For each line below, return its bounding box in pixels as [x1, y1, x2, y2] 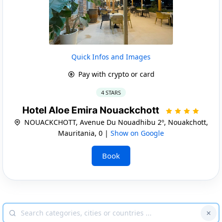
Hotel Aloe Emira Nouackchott [22, 104, 161, 116]
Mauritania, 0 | [58, 128, 111, 138]
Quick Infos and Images [71, 52, 151, 61]
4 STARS [101, 88, 121, 96]
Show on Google [111, 128, 164, 138]
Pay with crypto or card [76, 69, 155, 79]
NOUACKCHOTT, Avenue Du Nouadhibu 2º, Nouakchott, [22, 117, 208, 127]
